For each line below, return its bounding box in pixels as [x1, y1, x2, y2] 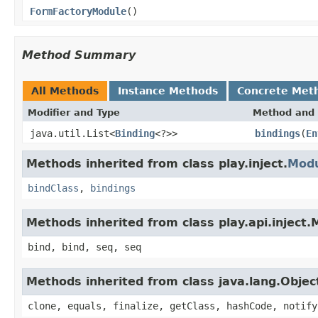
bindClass [28, 182, 79, 194]
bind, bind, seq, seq [28, 241, 141, 253]
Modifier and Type [28, 106, 120, 118]
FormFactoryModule [30, 5, 126, 17]
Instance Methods [118, 84, 218, 97]
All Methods [31, 84, 99, 97]
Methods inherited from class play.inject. [26, 156, 287, 170]
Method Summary [22, 48, 136, 62]
